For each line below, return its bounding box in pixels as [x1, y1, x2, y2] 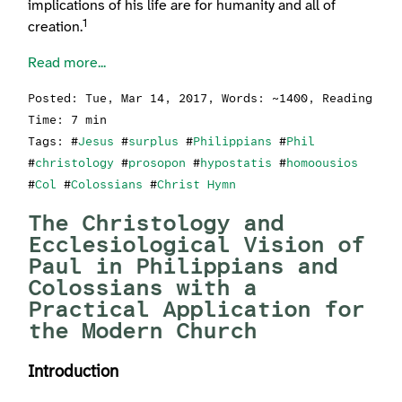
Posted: [28, 93, 86, 106]
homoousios [286, 158, 359, 170]
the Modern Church [28, 321, 258, 345]
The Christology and [28, 214, 284, 237]
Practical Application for [28, 300, 365, 323]
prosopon [128, 158, 187, 170]
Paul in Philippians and [28, 257, 338, 280]
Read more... [28, 56, 107, 72]
